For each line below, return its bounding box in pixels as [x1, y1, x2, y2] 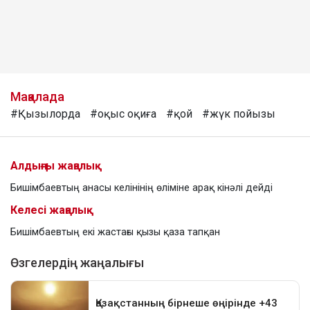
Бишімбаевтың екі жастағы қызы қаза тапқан [10, 226, 220, 238]
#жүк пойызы [202, 107, 275, 120]
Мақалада [10, 89, 64, 104]
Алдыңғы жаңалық [10, 158, 102, 172]
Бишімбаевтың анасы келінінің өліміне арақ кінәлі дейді [10, 181, 273, 194]
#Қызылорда [10, 107, 80, 120]
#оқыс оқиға [90, 107, 156, 120]
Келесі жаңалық [10, 203, 93, 217]
